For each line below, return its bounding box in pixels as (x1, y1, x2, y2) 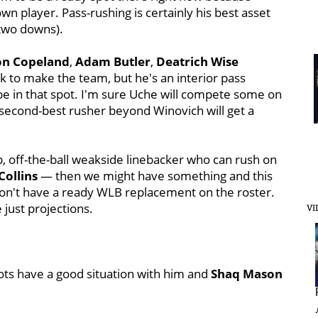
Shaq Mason (211, 265, 283, 282)
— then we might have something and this (38, 168, 273, 184)
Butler (114, 53, 150, 70)
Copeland (13, 53, 70, 70)
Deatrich (156, 53, 208, 70)
